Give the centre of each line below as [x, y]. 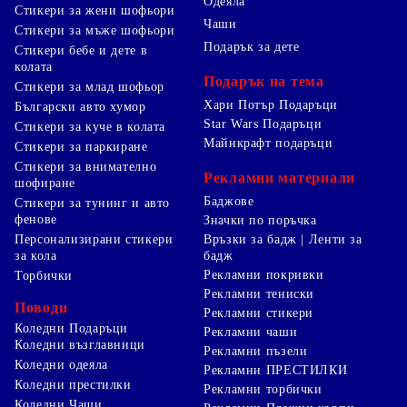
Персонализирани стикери [94, 239]
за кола [36, 255]
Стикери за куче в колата [90, 126]
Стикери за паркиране [81, 146]
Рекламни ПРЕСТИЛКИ [276, 370]
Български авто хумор [80, 106]
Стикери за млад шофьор [89, 86]
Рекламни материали [279, 177]
